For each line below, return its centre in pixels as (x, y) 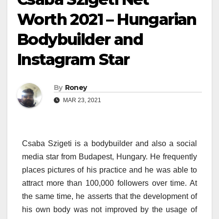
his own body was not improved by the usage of (109, 209)
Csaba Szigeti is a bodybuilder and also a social (109, 143)
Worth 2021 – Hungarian (107, 19)
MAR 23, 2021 (81, 100)
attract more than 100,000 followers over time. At (109, 183)
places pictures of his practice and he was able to (109, 170)
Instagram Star (73, 59)
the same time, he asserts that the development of (109, 196)
